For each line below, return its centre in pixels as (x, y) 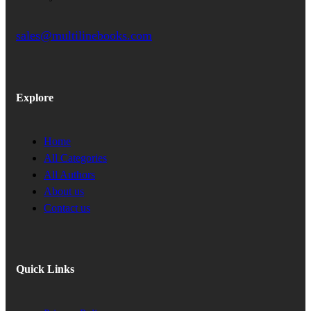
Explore (35, 97)
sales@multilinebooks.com (84, 35)
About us (64, 192)
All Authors (69, 175)
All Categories (75, 158)
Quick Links (45, 269)
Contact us (67, 208)
